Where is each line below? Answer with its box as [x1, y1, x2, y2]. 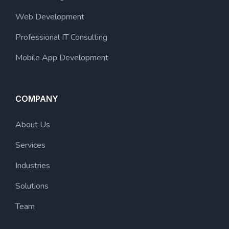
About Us [15, 119, 50, 130]
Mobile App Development [15, 52, 108, 63]
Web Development [15, 11, 84, 22]
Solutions [15, 180, 49, 192]
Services [15, 140, 45, 151]
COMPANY [15, 94, 58, 104]
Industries [15, 160, 50, 171]
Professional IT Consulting [15, 32, 107, 43]
